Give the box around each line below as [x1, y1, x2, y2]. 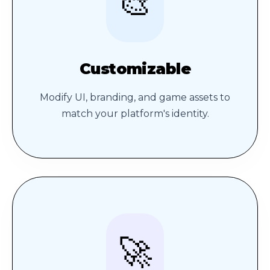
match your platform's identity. [61, 108, 209, 120]
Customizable [79, 59, 191, 78]
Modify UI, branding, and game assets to [40, 92, 230, 104]
